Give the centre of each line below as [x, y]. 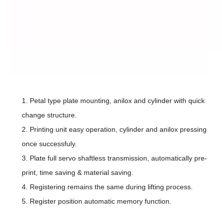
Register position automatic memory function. [101, 201]
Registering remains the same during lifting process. [111, 187]
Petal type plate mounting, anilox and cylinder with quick [117, 101]
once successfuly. [49, 144]
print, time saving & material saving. [78, 172]
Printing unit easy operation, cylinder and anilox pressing [118, 129]
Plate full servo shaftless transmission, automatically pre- [118, 158]
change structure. [49, 115]
